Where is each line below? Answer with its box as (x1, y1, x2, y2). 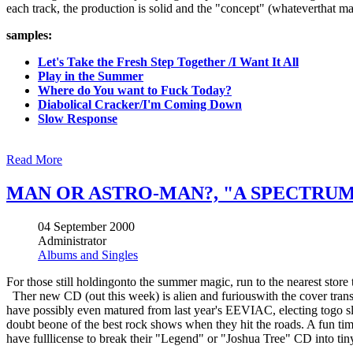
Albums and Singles (38, 247, 138, 262)
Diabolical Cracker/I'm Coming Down (38, 97, 242, 111)
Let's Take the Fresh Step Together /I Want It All (38, 54, 299, 69)
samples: (6, 28, 52, 42)
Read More (6, 152, 62, 166)
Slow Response (38, 111, 117, 125)
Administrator (38, 233, 106, 247)
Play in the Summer (38, 69, 143, 83)
